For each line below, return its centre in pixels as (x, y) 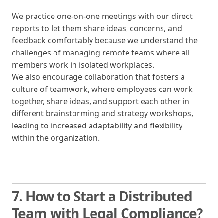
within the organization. (56, 137)
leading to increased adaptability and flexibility (97, 125)
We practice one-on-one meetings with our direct (102, 16)
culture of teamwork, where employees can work (102, 89)
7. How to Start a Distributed (102, 196)
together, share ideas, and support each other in (100, 101)
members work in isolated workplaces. (83, 64)
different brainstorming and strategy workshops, (102, 113)
